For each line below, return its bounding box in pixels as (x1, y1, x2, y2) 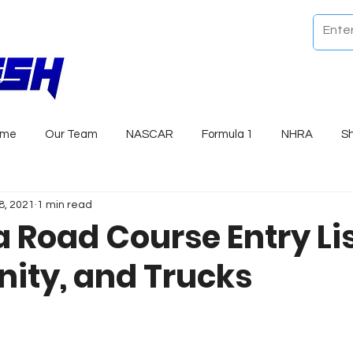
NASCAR (126, 128, 173, 140)
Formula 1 (202, 128, 253, 140)
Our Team (45, 128, 98, 140)
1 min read (37, 199, 92, 210)
